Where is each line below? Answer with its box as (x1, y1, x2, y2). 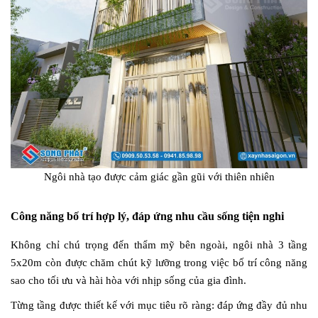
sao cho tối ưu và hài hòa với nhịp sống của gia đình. (11, 274, 246, 286)
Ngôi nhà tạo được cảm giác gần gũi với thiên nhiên (43, 170, 275, 182)
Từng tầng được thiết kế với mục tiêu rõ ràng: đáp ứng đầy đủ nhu (11, 299, 307, 311)
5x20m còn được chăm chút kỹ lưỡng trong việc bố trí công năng (11, 256, 307, 268)
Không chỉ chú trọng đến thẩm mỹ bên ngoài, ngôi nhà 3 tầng (11, 238, 307, 251)
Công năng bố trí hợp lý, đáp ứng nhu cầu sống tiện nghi (11, 209, 284, 222)
